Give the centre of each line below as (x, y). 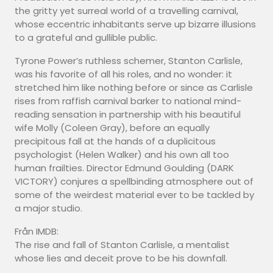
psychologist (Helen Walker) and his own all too (122, 154)
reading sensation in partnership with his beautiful (128, 114)
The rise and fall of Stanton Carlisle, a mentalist (122, 244)
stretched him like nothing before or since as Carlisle (134, 87)
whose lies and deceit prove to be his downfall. (121, 258)
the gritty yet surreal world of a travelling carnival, (126, 10)
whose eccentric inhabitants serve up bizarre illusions (135, 24)
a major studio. (48, 208)
